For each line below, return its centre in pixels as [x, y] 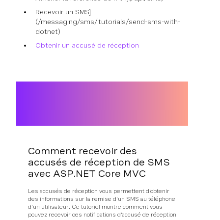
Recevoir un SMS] [63, 12]
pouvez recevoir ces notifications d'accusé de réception [102, 214]
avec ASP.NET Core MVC [87, 173]
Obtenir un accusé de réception [87, 45]
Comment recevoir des [82, 151]
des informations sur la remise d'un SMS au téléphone [102, 199]
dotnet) [48, 31]
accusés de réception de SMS [99, 162]
